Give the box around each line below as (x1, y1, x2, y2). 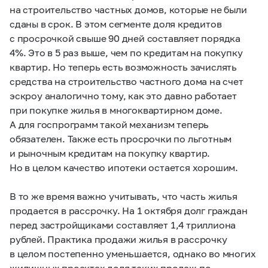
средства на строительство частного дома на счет (10, 75, 243, 87)
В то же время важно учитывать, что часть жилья (10, 190, 237, 202)
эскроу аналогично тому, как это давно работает (10, 90, 237, 101)
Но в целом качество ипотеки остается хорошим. (10, 162, 238, 173)
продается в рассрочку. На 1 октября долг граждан (10, 205, 248, 216)
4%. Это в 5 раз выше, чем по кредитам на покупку (10, 47, 243, 58)
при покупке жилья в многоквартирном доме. (10, 104, 223, 115)
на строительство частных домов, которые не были (10, 4, 247, 15)
